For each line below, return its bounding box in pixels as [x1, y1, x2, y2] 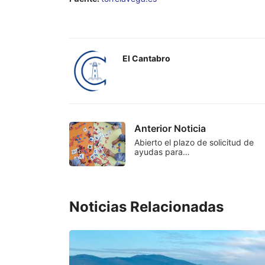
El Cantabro [122, 53, 170, 64]
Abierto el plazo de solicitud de [134, 137, 254, 148]
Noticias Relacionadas [69, 198, 224, 216]
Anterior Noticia [134, 122, 206, 135]
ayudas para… [134, 147, 190, 157]
